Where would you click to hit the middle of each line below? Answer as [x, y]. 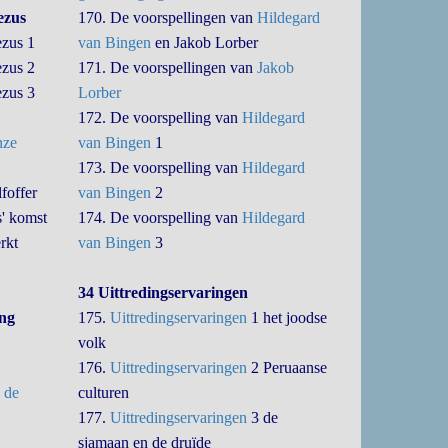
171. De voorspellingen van [168, 67]
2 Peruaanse [287, 367]
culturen [104, 392]
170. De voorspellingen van [168, 17]
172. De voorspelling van [160, 117]
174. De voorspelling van [160, 217]
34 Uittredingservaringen [163, 292]
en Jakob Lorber [205, 42]
